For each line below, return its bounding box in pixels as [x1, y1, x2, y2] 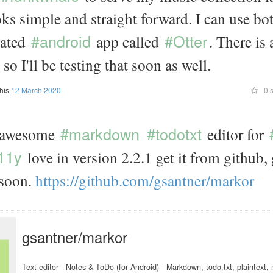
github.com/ [79, 170, 154, 191]
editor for [204, 124, 268, 144]
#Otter [165, 30, 207, 52]
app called [93, 31, 163, 52]
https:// [35, 170, 79, 191]
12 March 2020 [10, 85, 61, 95]
